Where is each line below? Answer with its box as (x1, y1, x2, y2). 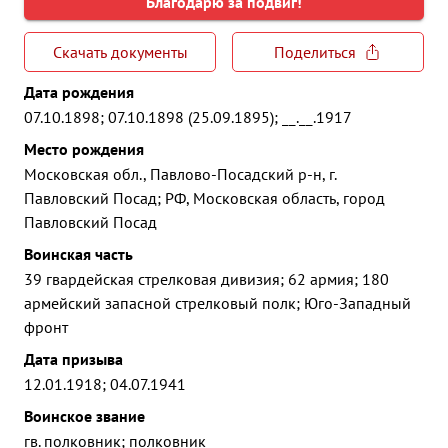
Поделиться (274, 42, 356, 62)
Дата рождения (24, 82, 134, 102)
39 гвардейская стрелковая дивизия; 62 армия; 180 (24, 269, 389, 289)
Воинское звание (24, 406, 145, 426)
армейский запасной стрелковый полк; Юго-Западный (24, 293, 411, 313)
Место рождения (24, 139, 144, 159)
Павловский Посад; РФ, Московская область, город (24, 188, 385, 208)
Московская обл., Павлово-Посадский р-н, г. (24, 164, 336, 184)
